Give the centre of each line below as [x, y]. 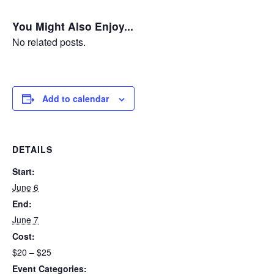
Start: [24, 172]
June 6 [25, 187]
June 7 [25, 220]
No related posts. [49, 42]
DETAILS [32, 150]
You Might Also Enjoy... [73, 26]
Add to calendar [76, 99]
